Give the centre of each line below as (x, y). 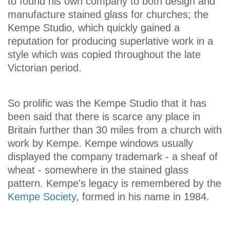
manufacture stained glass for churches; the (108, 14)
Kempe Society (42, 197)
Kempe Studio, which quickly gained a (94, 28)
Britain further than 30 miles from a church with (115, 130)
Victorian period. (45, 68)
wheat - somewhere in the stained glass (98, 170)
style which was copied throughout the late (104, 54)
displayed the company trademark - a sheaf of (113, 157)
